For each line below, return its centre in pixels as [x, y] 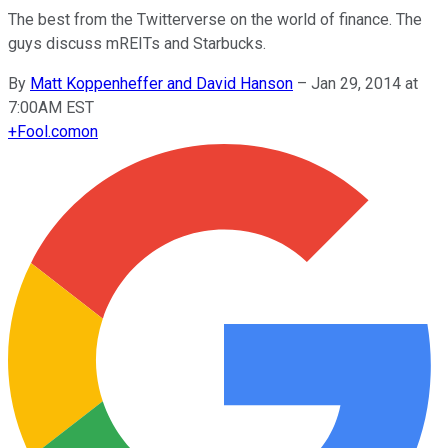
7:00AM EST [51, 107]
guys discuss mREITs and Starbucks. [137, 43]
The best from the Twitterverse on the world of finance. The [215, 19]
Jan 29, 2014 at [364, 83]
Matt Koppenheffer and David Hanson [161, 83]
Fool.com [49, 131]
